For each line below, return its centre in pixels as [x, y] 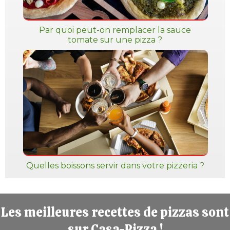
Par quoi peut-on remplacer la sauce [115, 30]
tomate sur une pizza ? [115, 40]
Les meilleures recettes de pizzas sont [115, 212]
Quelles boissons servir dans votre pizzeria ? [115, 166]
